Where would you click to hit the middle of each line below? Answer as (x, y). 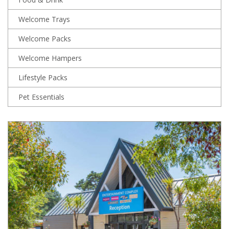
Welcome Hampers (50, 58)
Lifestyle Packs (43, 77)
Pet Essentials (41, 97)
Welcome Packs (45, 38)
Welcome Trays (44, 19)
